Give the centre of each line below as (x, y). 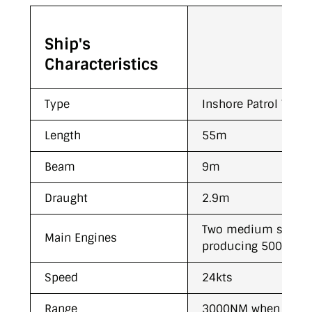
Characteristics (101, 64)
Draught (66, 198)
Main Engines (81, 237)
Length (63, 135)
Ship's (68, 44)
